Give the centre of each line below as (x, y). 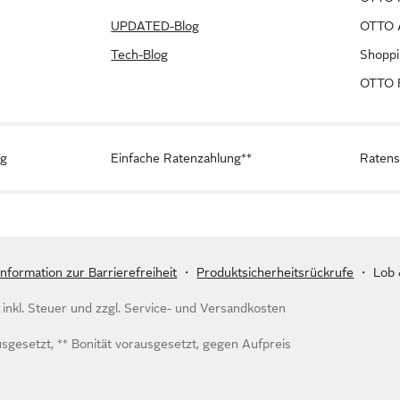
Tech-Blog (140, 54)
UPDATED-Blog (155, 25)
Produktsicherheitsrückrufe (275, 272)
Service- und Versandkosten (205, 308)
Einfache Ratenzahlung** (182, 158)
